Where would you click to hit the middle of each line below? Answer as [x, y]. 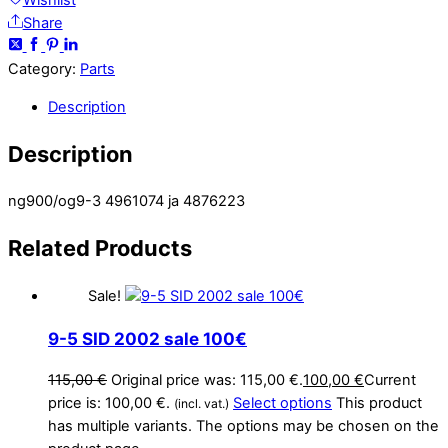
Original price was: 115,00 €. [207, 379]
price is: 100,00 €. [109, 402]
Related [49, 248]
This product [379, 402]
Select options [282, 402]
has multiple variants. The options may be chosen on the [243, 425]
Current [390, 379]
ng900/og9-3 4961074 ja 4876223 [126, 201]
